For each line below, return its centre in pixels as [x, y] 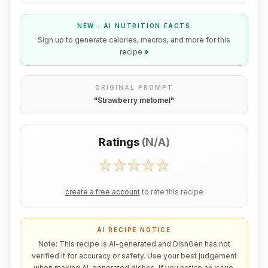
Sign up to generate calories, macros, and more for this [134, 40]
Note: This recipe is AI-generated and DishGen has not [134, 244]
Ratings [119, 142]
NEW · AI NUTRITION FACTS [134, 26]
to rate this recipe [172, 192]
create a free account [102, 192]
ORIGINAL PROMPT [134, 87]
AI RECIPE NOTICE [134, 230]
